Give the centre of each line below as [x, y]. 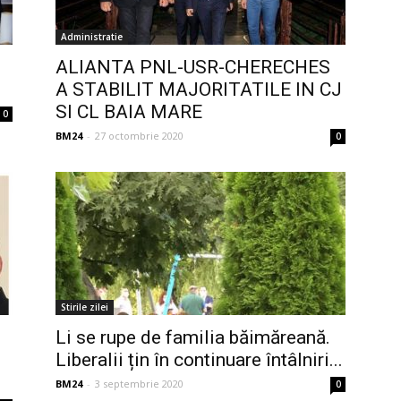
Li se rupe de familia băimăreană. [193, 337]
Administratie [92, 37]
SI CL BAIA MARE [129, 112]
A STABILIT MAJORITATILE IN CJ [199, 90]
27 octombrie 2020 [139, 136]
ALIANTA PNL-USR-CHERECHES [193, 67]
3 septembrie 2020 [139, 384]
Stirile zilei [85, 307]
